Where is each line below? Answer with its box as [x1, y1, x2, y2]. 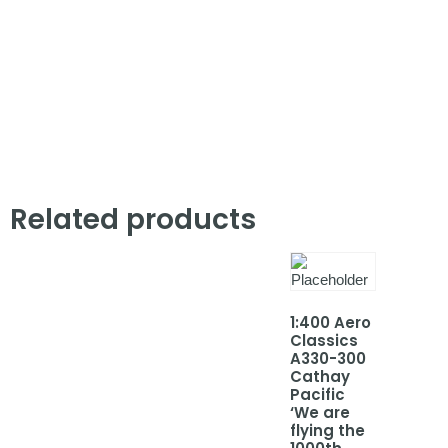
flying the [290, 419, 365, 441]
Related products [10, 200, 256, 239]
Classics [290, 329, 358, 351]
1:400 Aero [290, 311, 371, 333]
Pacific [290, 383, 345, 405]
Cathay [290, 365, 350, 387]
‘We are [290, 401, 350, 423]
